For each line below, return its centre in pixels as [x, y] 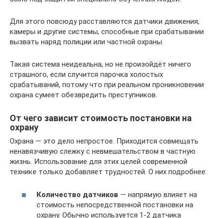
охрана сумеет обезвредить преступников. [83, 95]
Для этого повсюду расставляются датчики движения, [105, 22]
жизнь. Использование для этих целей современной [99, 162]
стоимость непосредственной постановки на [115, 205]
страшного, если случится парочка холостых [86, 75]
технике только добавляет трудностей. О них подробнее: [108, 172]
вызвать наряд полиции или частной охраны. [87, 42]
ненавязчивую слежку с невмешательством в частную [103, 152]
